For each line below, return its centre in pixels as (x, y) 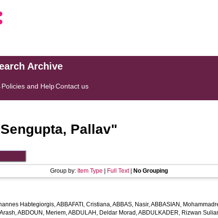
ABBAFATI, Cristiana (83, 204)
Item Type (90, 171)
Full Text (118, 171)
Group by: (64, 171)
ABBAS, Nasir (131, 204)
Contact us (72, 86)
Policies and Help (28, 86)
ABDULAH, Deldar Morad (102, 213)
